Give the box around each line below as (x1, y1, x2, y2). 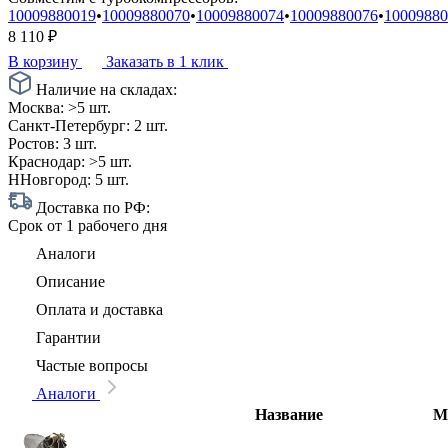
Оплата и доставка (32, 300, 163, 318)
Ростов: (8, 134, 59, 152)
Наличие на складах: (32, 80, 177, 98)
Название (254, 405, 323, 423)
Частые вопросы (32, 356, 148, 374)
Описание (32, 272, 105, 290)
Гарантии (32, 328, 101, 346)
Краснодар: (8, 152, 85, 170)
